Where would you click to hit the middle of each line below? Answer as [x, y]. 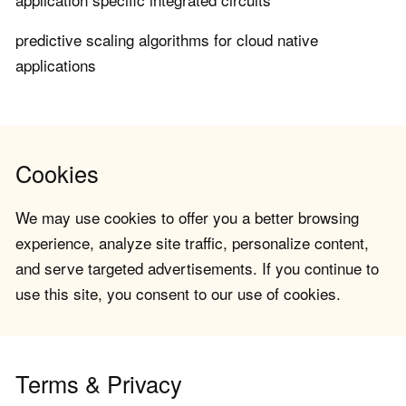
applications [56, 65]
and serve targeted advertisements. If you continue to [197, 268]
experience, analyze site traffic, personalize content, [192, 243]
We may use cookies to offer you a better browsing [187, 217]
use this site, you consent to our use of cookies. [178, 294]
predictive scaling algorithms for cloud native [167, 40]
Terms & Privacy [99, 384]
